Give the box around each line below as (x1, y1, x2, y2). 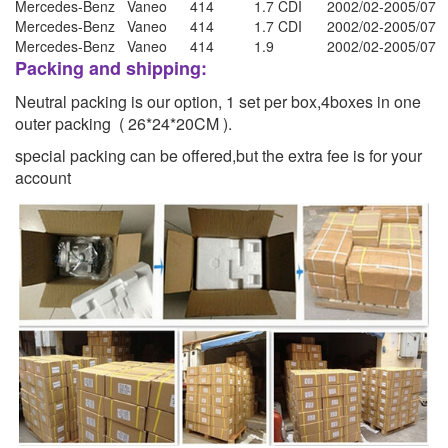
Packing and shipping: (15, 55, 207, 81)
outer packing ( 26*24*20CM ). (15, 112, 232, 135)
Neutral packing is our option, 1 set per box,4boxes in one (15, 90, 421, 113)
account (15, 166, 71, 189)
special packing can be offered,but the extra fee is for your (15, 144, 422, 167)
